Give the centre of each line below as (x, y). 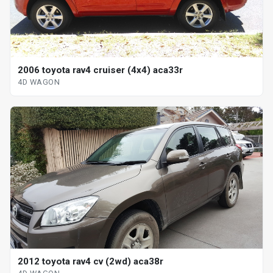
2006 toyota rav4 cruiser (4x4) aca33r (100, 70)
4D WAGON (39, 82)
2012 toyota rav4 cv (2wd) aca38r (90, 261)
